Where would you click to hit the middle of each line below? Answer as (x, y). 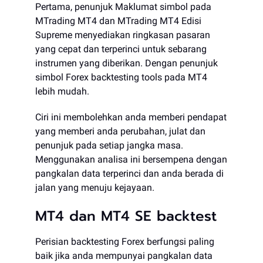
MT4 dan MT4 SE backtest (126, 216)
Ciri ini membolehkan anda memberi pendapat (131, 117)
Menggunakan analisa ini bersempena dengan (131, 159)
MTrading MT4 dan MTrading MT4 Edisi (118, 21)
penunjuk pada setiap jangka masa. (109, 145)
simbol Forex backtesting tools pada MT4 (121, 77)
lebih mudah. (62, 91)
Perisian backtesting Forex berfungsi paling (125, 242)
